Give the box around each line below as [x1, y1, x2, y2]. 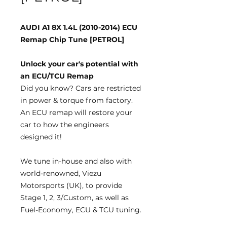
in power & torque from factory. [20, 96, 133, 105]
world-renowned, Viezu [20, 169, 101, 178]
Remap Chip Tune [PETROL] [20, 35, 124, 44]
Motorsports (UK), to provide [20, 181, 122, 190]
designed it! [20, 132, 62, 141]
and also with [83, 157, 132, 166]
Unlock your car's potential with [20, 59, 138, 68]
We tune [20, 157, 52, 166]
